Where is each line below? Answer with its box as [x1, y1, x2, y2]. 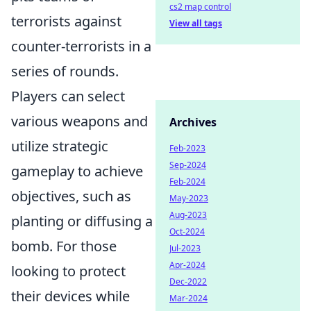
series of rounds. [11, 61, 119, 81]
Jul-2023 [169, 242, 201, 254]
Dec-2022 [169, 276, 207, 287]
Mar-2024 [169, 292, 208, 304]
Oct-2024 [169, 226, 205, 237]
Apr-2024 [169, 259, 205, 271]
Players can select [11, 86, 125, 106]
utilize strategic [11, 136, 108, 155]
